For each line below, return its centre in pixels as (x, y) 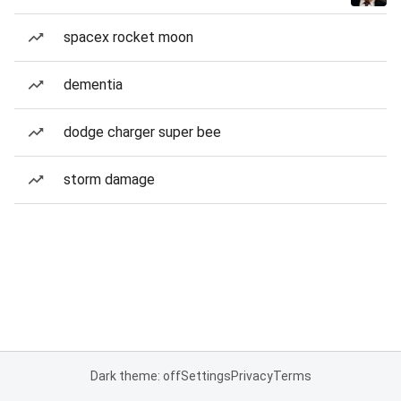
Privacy (252, 376)
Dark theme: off (135, 376)
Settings (205, 376)
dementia (93, 85)
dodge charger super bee (142, 132)
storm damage (109, 179)
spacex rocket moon (128, 37)
